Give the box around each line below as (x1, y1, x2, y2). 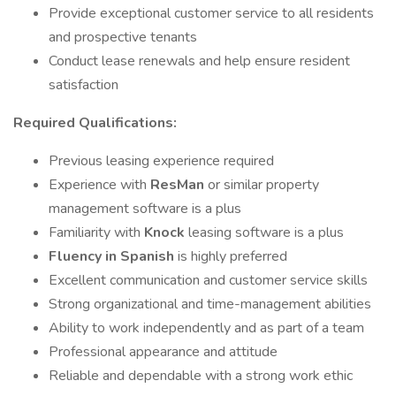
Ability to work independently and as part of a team (49, 318, 364, 338)
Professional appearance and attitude (49, 342, 278, 362)
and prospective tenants (49, 27, 197, 47)
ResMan (150, 175, 208, 194)
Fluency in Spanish (49, 247, 178, 266)
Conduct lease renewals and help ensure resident (49, 51, 350, 71)
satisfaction (49, 75, 118, 95)
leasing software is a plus (188, 223, 344, 242)
